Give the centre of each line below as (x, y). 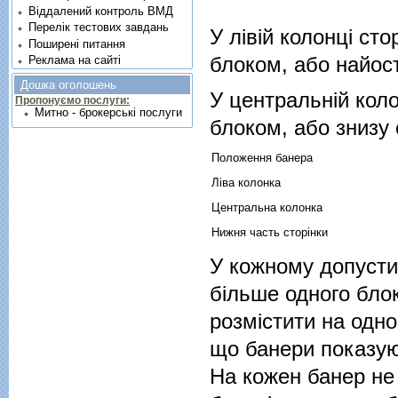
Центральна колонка (267, 208)
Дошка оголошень (68, 85)
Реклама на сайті (75, 60)
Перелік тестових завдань (99, 28)
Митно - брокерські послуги (108, 113)
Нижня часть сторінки (270, 233)
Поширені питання (77, 44)
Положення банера (262, 158)
